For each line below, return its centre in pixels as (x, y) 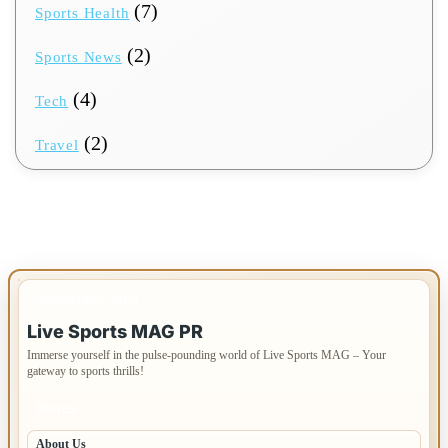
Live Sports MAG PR (115, 332)
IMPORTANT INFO (88, 301)
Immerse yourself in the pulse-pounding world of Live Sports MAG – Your (206, 355)
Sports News (78, 57)
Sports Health (82, 13)
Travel (57, 145)
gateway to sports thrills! (85, 371)
